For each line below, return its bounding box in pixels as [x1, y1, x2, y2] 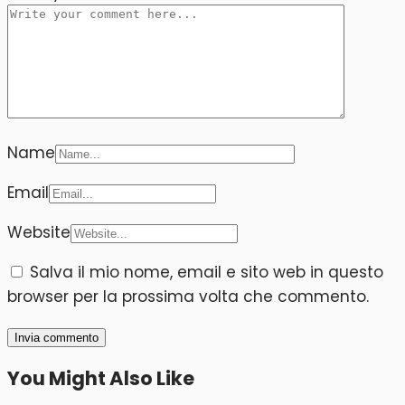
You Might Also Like [7, 364, 194, 391]
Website [7, 221, 71, 243]
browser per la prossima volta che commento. [7, 285, 369, 307]
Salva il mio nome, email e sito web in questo [30, 260, 383, 283]
